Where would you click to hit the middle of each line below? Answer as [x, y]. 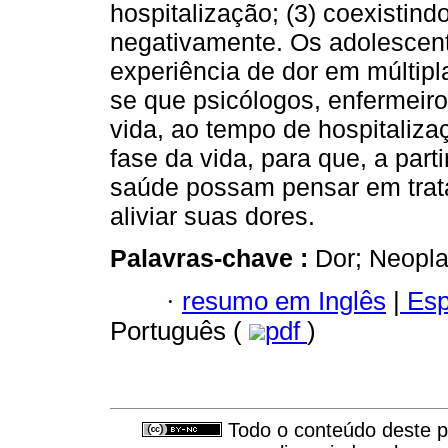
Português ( [179, 330]
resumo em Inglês [284, 300]
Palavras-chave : [212, 258]
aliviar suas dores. [212, 216]
